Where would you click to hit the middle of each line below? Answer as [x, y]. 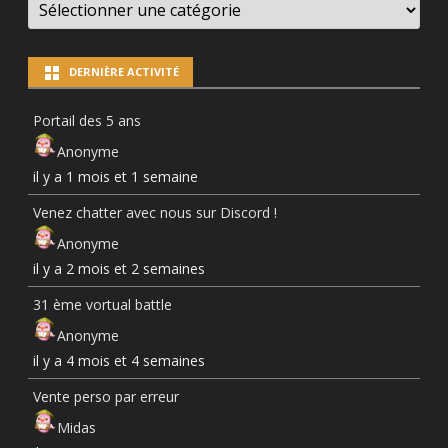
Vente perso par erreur [106, 396]
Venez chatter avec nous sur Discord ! [155, 212]
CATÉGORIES [75, 45]
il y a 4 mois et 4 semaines [119, 360]
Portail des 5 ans [87, 120]
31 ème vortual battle [102, 304]
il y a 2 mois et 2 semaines [119, 268]
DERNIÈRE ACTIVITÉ [124, 71]
